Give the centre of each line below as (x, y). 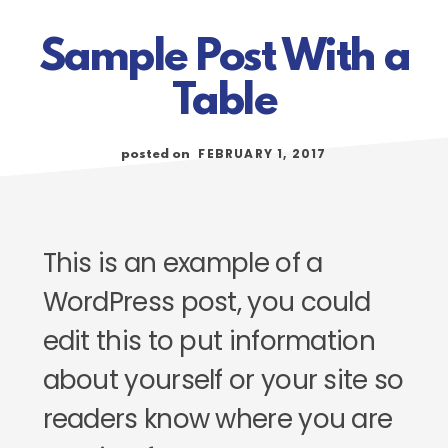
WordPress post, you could (206, 302)
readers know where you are (217, 419)
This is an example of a (182, 263)
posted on (157, 154)
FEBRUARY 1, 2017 (262, 153)
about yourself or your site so (223, 380)
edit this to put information (208, 341)
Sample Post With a (224, 59)
